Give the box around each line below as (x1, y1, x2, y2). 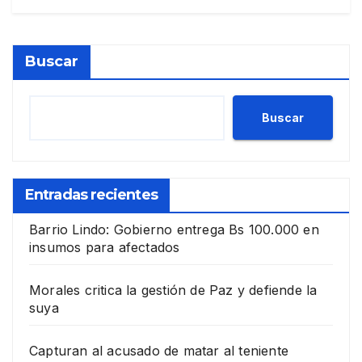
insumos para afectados (29, 239, 180, 256)
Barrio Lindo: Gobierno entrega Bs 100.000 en (29, 221, 319, 238)
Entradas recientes (25, 186, 158, 204)
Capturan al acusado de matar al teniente (29, 343, 289, 360)
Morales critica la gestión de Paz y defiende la (29, 282, 318, 299)
